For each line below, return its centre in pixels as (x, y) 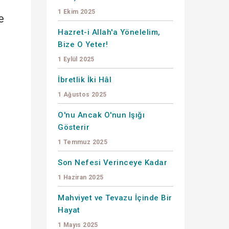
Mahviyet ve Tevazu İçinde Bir (115, 198)
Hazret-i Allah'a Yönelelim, (109, 32)
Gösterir (74, 127)
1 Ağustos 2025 (82, 94)
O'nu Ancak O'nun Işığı (101, 115)
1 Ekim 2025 (77, 12)
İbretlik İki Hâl (85, 79)
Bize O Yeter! (83, 44)
